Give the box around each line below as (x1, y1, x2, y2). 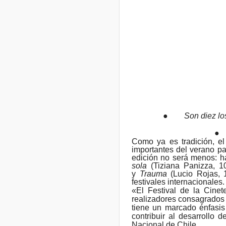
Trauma (139, 169, 167, 178)
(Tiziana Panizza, (147, 161, 215, 170)
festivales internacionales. (132, 177, 224, 186)
